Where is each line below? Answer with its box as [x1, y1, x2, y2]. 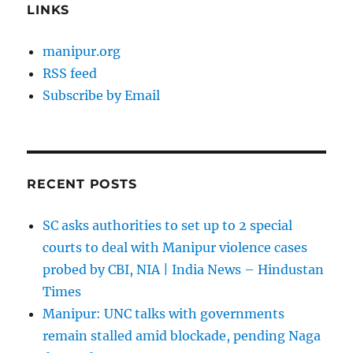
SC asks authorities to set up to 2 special [43, 217, 293, 234]
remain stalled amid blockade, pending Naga [43, 328, 321, 344]
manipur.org [43, 43, 121, 60]
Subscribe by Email [43, 87, 161, 104]
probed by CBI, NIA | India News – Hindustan [43, 262, 325, 278]
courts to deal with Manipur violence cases [43, 240, 308, 256]
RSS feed [43, 65, 98, 82]
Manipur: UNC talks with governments [43, 306, 285, 322]
